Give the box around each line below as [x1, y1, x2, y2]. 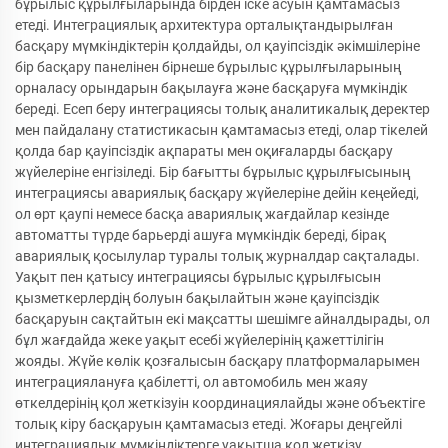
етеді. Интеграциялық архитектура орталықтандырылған [15, 17, 393, 33]
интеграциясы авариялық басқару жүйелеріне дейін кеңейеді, [15, 185, 419, 201]
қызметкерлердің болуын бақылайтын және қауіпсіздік [15, 290, 380, 306]
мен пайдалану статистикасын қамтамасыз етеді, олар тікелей [15, 122, 428, 138]
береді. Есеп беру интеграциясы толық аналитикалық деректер [15, 101, 430, 117]
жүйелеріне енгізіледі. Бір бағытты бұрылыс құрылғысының [15, 164, 410, 180]
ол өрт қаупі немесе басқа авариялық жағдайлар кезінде [15, 206, 389, 222]
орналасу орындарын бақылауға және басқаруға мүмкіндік [15, 80, 408, 96]
